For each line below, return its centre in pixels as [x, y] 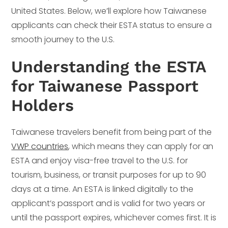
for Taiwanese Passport [105, 86]
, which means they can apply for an [141, 147]
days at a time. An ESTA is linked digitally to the [103, 189]
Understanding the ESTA [109, 67]
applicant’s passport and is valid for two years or [108, 204]
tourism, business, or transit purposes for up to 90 [109, 175]
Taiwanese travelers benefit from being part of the [112, 132]
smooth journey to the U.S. [63, 40]
